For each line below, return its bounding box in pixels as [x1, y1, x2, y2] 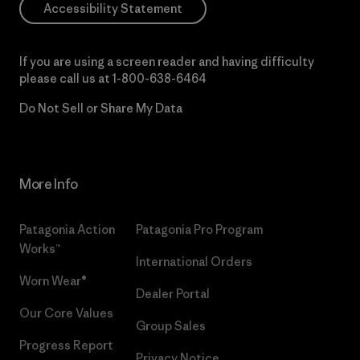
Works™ [19, 241, 60, 256]
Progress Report [19, 337, 113, 353]
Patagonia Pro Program [136, 222, 264, 237]
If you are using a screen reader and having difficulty [19, 54, 314, 69]
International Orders [136, 254, 253, 269]
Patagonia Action [19, 222, 115, 237]
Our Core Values [19, 305, 113, 321]
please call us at [19, 71, 112, 86]
